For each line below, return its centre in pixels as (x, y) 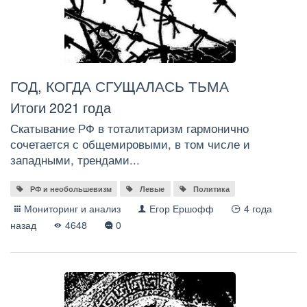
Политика (211, 189)
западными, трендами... (75, 160)
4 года (258, 209)
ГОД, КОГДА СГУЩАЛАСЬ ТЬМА (120, 86)
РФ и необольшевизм (71, 189)
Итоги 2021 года (61, 107)
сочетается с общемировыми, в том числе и (130, 144)
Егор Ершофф (182, 209)
